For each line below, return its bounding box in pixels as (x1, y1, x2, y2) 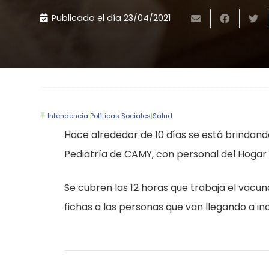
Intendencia (47, 110, 89, 121)
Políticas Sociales (90, 110, 151, 121)
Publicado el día (51, 11, 124, 24)
